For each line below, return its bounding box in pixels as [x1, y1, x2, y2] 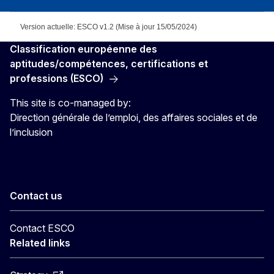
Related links [10, 237, 70, 249]
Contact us [10, 190, 62, 202]
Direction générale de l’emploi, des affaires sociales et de [10, 111, 257, 124]
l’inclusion [10, 126, 53, 138]
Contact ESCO [10, 222, 75, 234]
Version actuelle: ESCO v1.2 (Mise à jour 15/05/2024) [20, 23, 197, 31]
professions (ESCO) [10, 72, 103, 84]
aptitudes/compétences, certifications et [10, 57, 208, 70]
